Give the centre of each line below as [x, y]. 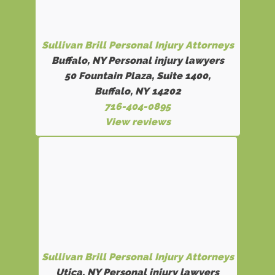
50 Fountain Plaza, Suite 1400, [137, 76]
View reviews [137, 122]
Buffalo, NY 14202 [137, 91]
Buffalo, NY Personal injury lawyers [137, 60]
